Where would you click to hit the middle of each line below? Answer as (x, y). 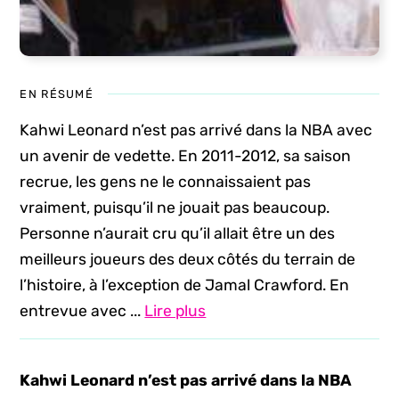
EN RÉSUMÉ (57, 94)
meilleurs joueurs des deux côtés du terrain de (188, 259)
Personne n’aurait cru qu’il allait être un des (178, 233)
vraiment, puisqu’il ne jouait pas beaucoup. (175, 208)
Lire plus (175, 311)
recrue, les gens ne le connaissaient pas (166, 182)
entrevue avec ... (82, 311)
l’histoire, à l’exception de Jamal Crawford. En (185, 285)
